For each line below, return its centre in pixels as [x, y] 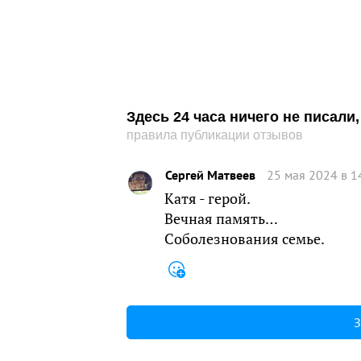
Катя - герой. [207, 199]
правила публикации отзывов [215, 135]
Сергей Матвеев [210, 174]
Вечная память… [221, 219]
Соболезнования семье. [245, 239]
